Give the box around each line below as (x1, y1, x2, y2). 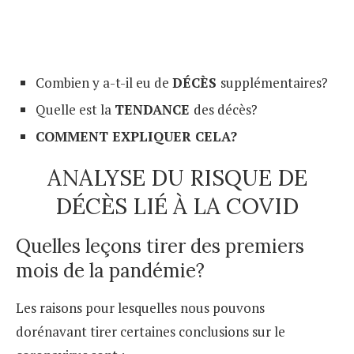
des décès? (194, 100, 258, 119)
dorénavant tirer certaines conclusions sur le (16, 322, 285, 341)
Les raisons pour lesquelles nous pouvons (16, 298, 265, 317)
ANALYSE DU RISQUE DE (47, 163, 307, 192)
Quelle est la (36, 100, 115, 119)
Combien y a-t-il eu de (36, 73, 172, 92)
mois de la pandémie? (16, 258, 205, 283)
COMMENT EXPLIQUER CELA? (36, 126, 237, 145)
